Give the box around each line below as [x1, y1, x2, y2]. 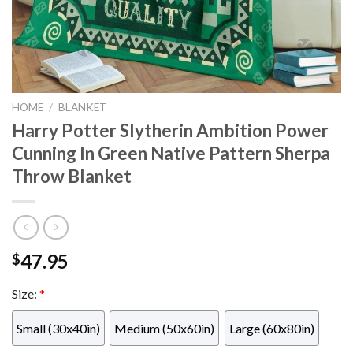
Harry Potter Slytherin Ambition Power [12, 119, 329, 141]
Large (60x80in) [229, 321, 314, 336]
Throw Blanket [12, 165, 132, 187]
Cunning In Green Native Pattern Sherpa [12, 142, 330, 164]
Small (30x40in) [17, 321, 100, 336]
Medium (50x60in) [114, 321, 215, 336]
